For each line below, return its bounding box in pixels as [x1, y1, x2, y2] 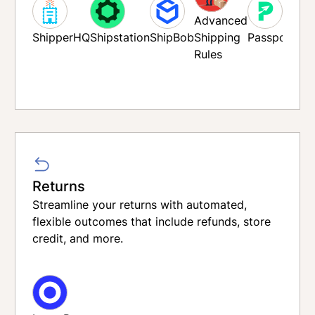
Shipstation [90, 30, 150, 45]
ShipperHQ [32, 30, 91, 45]
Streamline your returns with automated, [32, 197, 247, 212]
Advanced [194, 13, 248, 28]
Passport [247, 30, 296, 45]
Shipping [194, 30, 241, 45]
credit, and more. [32, 231, 124, 246]
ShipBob [150, 30, 195, 45]
